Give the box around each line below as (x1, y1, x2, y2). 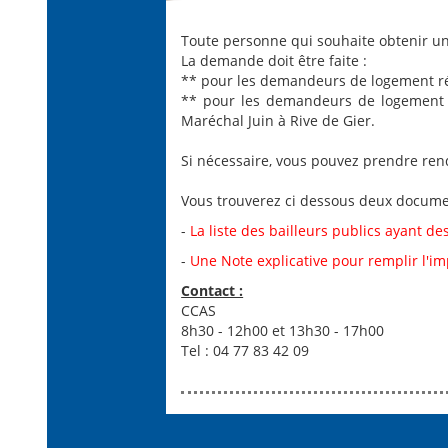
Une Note (190, 251, 254, 270)
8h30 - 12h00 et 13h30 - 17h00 (181, 321, 385, 340)
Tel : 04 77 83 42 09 (181, 341, 310, 360)
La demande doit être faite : (181, 51, 368, 70)
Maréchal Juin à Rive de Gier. (181, 111, 376, 130)
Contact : (181, 281, 244, 300)
